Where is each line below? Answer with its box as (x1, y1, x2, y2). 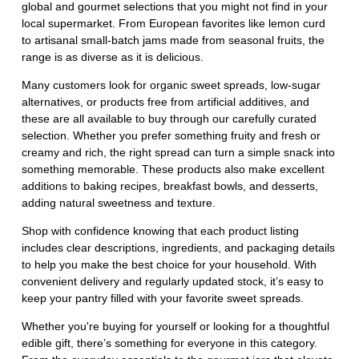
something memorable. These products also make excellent (22, 163, 325, 176)
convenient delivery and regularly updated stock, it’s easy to (22, 275, 324, 288)
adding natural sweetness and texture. (22, 196, 216, 210)
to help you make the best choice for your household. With (22, 258, 317, 272)
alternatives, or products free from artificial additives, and (22, 95, 309, 109)
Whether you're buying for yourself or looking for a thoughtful (22, 320, 329, 333)
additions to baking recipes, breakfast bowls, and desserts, (22, 179, 318, 193)
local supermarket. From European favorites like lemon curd (22, 17, 325, 30)
